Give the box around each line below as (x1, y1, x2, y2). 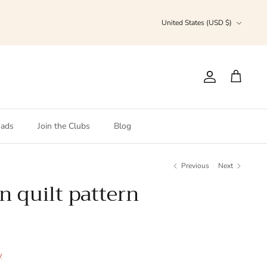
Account (216, 76, 243, 86)
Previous (181, 161, 210, 171)
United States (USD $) (162, 18, 232, 28)
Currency (161, 13, 190, 23)
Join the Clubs (37, 120, 90, 132)
